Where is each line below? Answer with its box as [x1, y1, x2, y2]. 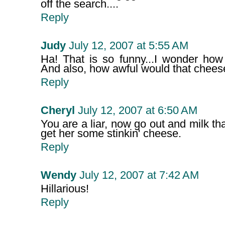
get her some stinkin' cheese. [40, 128, 181, 140]
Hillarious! [40, 183, 89, 195]
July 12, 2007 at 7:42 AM [79, 169, 199, 182]
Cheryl [40, 104, 75, 117]
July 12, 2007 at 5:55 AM [68, 40, 188, 52]
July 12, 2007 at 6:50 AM [77, 104, 197, 117]
